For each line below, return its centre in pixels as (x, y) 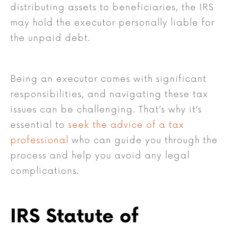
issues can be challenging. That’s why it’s (106, 110)
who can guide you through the (143, 141)
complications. (45, 171)
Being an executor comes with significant (108, 79)
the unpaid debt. (50, 38)
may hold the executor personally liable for (112, 23)
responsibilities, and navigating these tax (109, 95)
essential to (39, 125)
